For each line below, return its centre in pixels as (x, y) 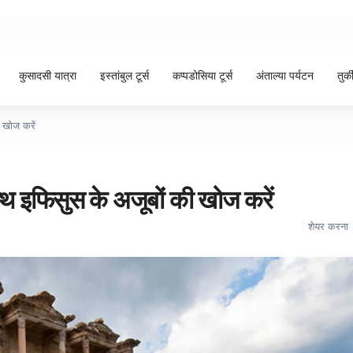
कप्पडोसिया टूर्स (203, 75)
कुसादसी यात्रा (48, 75)
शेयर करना (328, 226)
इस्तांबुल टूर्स (124, 75)
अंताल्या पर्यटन (285, 75)
